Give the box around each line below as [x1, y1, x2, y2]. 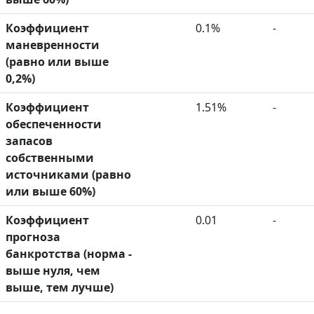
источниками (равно [6, 167, 131, 183]
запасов [6, 133, 53, 149]
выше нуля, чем [6, 263, 100, 279]
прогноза [6, 229, 60, 245]
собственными [6, 150, 94, 166]
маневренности [6, 37, 100, 53]
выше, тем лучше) [6, 280, 114, 296]
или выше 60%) [6, 184, 95, 200]
